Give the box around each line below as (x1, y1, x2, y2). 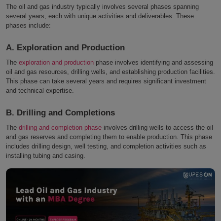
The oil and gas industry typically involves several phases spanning (6, 3, 199, 11)
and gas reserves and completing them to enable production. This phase (6, 133, 212, 141)
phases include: (6, 22, 51, 30)
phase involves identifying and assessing (94, 59, 213, 67)
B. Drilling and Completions (6, 108, 115, 118)
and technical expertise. (6, 87, 74, 95)
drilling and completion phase (19, 124, 102, 132)
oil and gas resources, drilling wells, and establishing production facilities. (6, 68, 215, 76)
